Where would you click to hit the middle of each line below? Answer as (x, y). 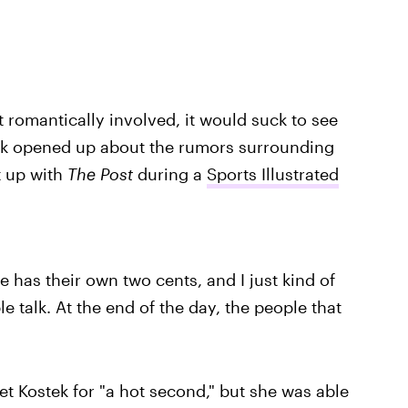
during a (169, 174)
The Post (100, 174)
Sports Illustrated (272, 174)
